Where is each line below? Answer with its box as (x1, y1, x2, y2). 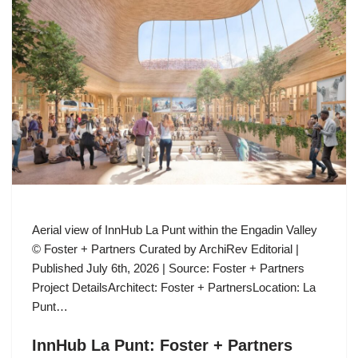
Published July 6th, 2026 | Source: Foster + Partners (32, 261, 304, 276)
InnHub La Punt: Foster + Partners (32, 336, 292, 355)
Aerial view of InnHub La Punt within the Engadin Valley (32, 223, 317, 237)
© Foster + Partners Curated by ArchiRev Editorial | (32, 242, 299, 257)
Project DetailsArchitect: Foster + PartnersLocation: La (32, 280, 316, 295)
